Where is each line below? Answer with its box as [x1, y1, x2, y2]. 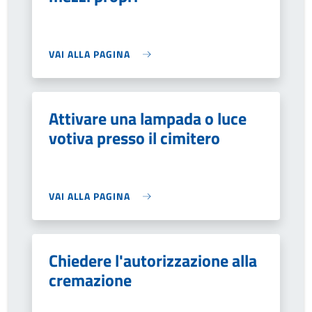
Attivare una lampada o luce [49, 106, 247, 131]
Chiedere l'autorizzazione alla [49, 248, 257, 273]
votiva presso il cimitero [49, 125, 220, 150]
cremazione [49, 267, 132, 292]
